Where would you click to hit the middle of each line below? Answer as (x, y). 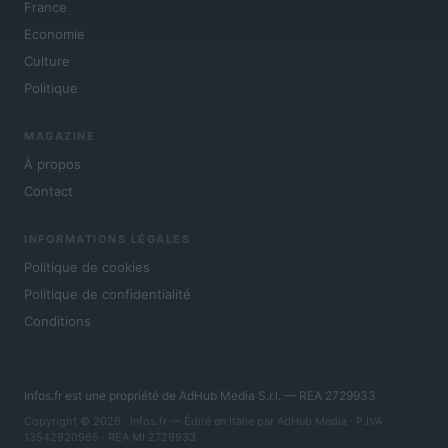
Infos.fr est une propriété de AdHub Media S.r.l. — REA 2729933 (200, 395)
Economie (54, 33)
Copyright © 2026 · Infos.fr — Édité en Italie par (150, 420)
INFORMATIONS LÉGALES (107, 238)
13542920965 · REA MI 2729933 (110, 436)
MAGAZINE (59, 135)
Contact (48, 190)
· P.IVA (364, 420)
